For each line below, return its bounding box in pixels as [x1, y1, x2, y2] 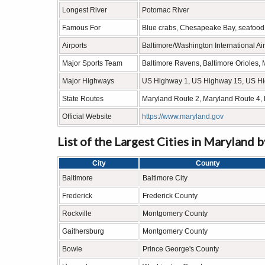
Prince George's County [143, 245, 219, 253]
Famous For [62, 24, 101, 32]
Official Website [62, 112, 112, 121]
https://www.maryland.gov [142, 112, 224, 121]
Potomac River [142, 6, 189, 14]
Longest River [62, 6, 107, 14]
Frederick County [143, 192, 198, 200]
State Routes [62, 95, 104, 103]
